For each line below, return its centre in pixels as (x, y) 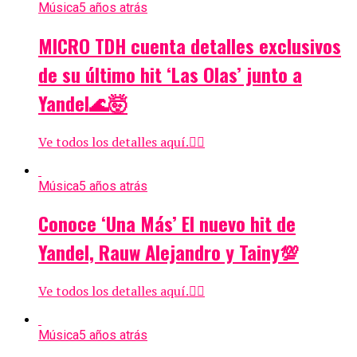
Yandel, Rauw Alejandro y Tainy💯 (169, 252)
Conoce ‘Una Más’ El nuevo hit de (167, 224)
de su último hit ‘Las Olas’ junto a (170, 74)
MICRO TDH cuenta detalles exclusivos (190, 45)
